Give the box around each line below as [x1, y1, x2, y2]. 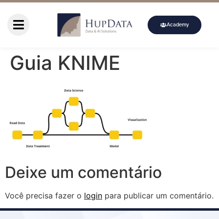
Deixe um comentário [5, 163, 162, 182]
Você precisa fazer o [5, 191, 84, 201]
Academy [167, 22, 189, 27]
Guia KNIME [10, 50, 120, 75]
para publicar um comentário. [102, 191, 214, 201]
